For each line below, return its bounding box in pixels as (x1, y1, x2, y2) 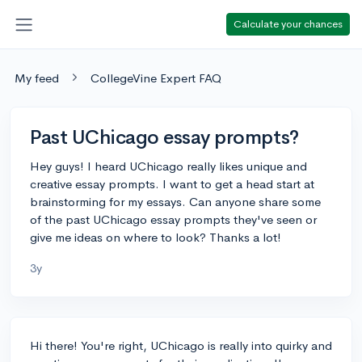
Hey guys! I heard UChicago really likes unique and (30, 158, 307, 174)
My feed (15, 69, 59, 86)
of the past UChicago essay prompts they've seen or (30, 211, 317, 227)
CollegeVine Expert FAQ (90, 69, 221, 86)
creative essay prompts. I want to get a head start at (30, 175, 314, 192)
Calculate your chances (234, 16, 343, 31)
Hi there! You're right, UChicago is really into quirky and (30, 337, 332, 353)
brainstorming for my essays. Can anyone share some (30, 193, 321, 209)
